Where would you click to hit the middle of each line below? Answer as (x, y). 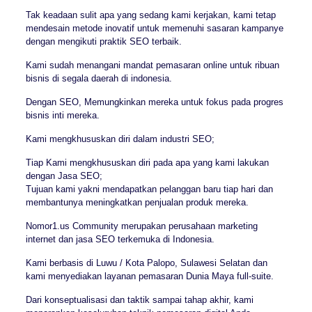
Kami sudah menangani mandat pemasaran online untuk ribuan (152, 65)
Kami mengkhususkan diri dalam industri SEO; (120, 139)
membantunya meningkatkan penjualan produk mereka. (137, 203)
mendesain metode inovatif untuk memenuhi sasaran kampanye (154, 29)
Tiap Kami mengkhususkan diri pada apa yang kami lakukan (147, 163)
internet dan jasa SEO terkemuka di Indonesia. (120, 240)
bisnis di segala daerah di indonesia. (99, 79)
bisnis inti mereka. (62, 116)
